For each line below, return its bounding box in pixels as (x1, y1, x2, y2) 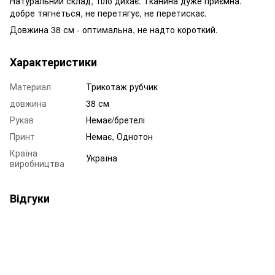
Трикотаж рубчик (86, 80, 158, 93)
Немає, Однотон (86, 130, 153, 142)
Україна (86, 151, 117, 164)
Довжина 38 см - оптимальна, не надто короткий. (10, 23, 218, 36)
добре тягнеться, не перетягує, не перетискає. (10, 6, 207, 19)
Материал (10, 80, 51, 93)
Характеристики (10, 53, 97, 70)
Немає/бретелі (86, 113, 145, 126)
